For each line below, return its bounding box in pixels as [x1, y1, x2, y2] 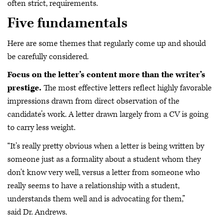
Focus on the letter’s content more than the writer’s [7, 69, 205, 80]
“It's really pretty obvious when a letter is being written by [7, 140, 204, 152]
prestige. [7, 83, 42, 93]
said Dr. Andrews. [7, 206, 71, 218]
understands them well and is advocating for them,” [7, 193, 185, 204]
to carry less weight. [7, 122, 79, 133]
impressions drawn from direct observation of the [7, 96, 179, 107]
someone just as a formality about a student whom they [7, 153, 201, 165]
